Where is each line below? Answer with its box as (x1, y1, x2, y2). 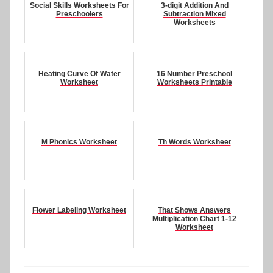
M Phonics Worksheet (41, 138, 117, 147)
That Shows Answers (158, 206, 231, 215)
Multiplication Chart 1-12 (152, 214, 236, 224)
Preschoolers (55, 10, 103, 19)
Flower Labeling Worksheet (32, 206, 126, 215)
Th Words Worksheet (158, 138, 231, 147)
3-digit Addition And (160, 1, 229, 10)
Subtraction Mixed (163, 10, 226, 19)
